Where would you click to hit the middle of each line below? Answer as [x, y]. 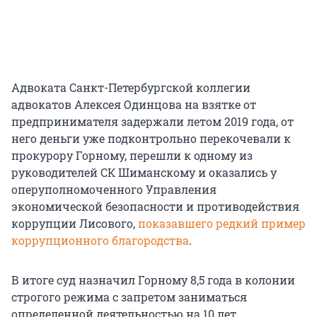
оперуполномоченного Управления [114, 190]
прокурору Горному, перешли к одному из [132, 156]
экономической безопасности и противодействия [155, 207]
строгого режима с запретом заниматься [129, 297]
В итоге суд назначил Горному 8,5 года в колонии [153, 280]
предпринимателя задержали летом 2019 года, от [152, 122]
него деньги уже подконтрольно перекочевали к [151, 139]
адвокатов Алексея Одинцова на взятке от [134, 105]
